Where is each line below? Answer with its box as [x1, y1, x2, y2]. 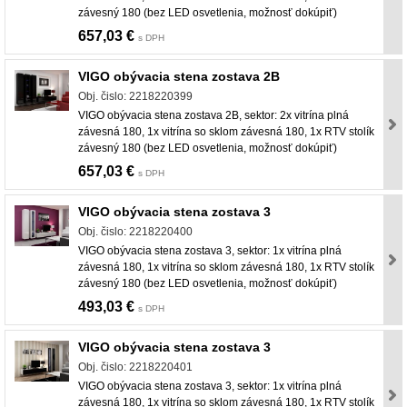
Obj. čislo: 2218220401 [78, 361, 193, 374]
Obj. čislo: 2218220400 [78, 225, 193, 239]
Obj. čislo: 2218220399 [78, 90, 193, 104]
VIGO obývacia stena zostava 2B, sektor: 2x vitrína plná [78, 109, 349, 123]
